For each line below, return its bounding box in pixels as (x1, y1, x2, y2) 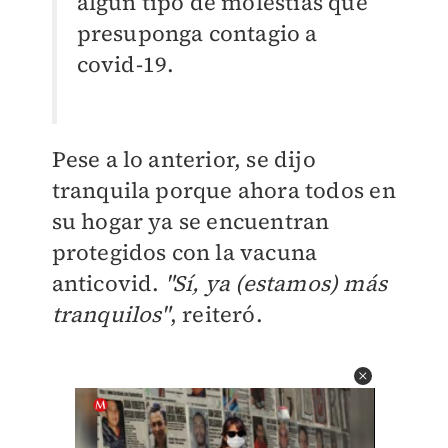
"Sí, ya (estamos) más (164, 268, 387, 298)
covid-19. (76, 49, 175, 79)
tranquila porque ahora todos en (51, 175, 396, 205)
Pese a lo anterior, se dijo (51, 144, 316, 174)
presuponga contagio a (76, 18, 318, 48)
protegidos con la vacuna (51, 237, 318, 267)
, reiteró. (169, 299, 263, 329)
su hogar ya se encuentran (51, 206, 330, 236)
